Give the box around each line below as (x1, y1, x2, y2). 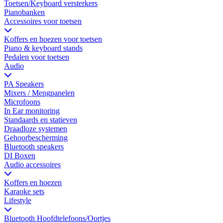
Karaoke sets (4, 187, 44, 196)
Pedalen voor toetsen (4, 53, 69, 62)
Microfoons (4, 98, 40, 107)
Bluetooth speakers (4, 142, 64, 151)
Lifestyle (4, 196, 31, 205)
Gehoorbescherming (4, 133, 68, 142)
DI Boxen (4, 151, 35, 160)
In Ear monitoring (4, 107, 60, 115)
